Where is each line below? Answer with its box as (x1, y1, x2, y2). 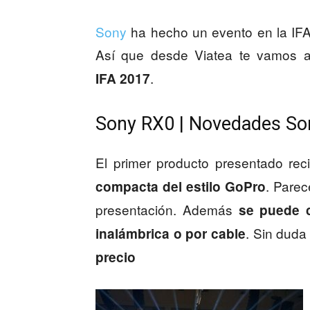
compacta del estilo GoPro (95, 177, 266, 196)
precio (95, 248, 136, 266)
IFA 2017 (95, 69, 150, 88)
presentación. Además (95, 200, 239, 219)
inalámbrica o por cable (95, 224, 246, 243)
